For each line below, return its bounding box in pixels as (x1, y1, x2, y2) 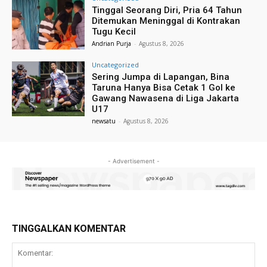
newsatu (92, 117, 116, 126)
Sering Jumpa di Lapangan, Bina (92, 72, 230, 83)
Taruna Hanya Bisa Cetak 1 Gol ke (92, 82, 236, 94)
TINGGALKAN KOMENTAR (12, 223, 126, 235)
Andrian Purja (92, 39, 132, 48)
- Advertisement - (107, 157, 160, 165)
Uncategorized (92, 60, 139, 70)
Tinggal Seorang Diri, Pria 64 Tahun (92, 5, 243, 16)
